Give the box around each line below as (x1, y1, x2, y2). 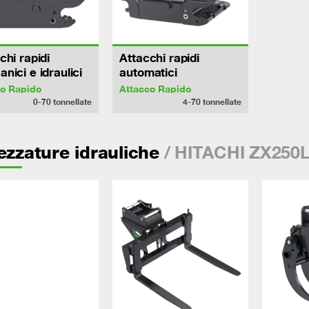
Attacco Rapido (119, 82, 192, 94)
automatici (119, 65, 177, 79)
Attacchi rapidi (119, 50, 199, 65)
